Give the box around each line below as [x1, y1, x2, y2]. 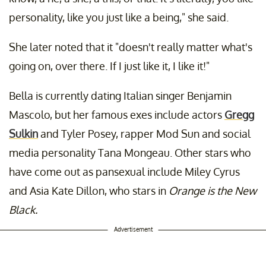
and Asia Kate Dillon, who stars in [9, 184, 169, 198]
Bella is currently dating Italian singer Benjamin [9, 89, 232, 103]
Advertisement [113, 226, 153, 233]
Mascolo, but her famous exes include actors [9, 108, 224, 122]
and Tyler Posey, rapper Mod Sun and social [38, 127, 251, 141]
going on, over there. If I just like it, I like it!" [9, 59, 210, 73]
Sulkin [9, 127, 38, 141]
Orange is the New [169, 184, 256, 198]
